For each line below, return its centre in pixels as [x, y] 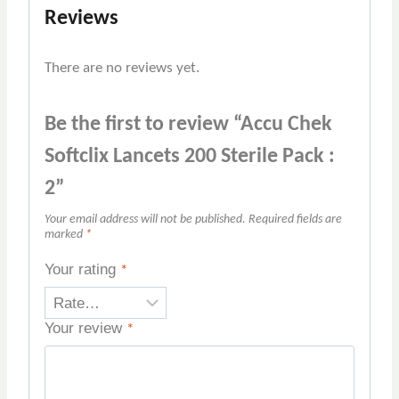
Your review [85, 328]
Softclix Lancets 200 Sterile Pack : [190, 156]
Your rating [82, 270]
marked [65, 234]
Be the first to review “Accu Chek [188, 124]
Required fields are [295, 219]
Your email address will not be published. [145, 219]
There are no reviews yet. [122, 68]
